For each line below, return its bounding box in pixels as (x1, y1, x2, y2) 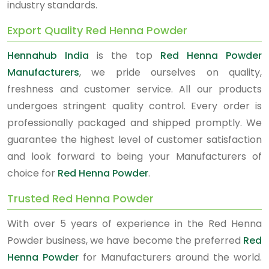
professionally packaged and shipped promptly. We (7, 116, 262, 130)
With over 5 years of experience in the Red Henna (7, 217, 262, 231)
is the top (89, 49, 160, 62)
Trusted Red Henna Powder (7, 191, 154, 206)
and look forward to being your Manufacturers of (7, 150, 262, 163)
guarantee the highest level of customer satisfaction (7, 133, 262, 147)
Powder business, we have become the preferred (7, 234, 243, 247)
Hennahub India (7, 49, 89, 62)
